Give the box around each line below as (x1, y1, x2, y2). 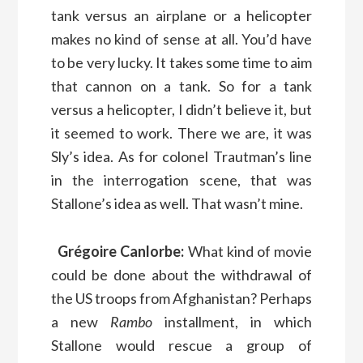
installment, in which (152, 312, 313, 331)
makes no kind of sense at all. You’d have (50, 29, 313, 48)
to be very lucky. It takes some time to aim (50, 53, 313, 71)
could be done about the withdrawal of (50, 265, 313, 284)
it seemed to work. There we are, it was (50, 123, 313, 142)
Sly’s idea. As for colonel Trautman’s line (50, 147, 313, 165)
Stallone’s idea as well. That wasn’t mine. (50, 194, 303, 212)
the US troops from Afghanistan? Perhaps (50, 288, 313, 307)
